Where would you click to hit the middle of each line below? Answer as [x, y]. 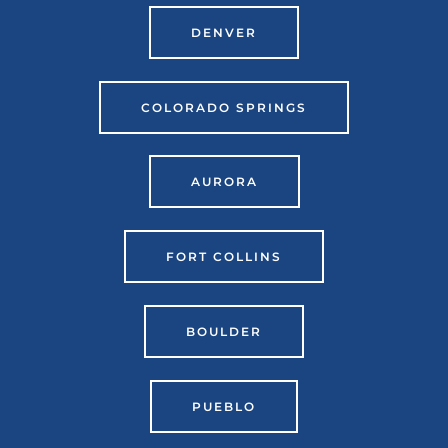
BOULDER [224, 331]
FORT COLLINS [224, 257]
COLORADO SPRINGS [224, 107]
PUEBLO [224, 406]
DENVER [224, 32]
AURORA [224, 182]
